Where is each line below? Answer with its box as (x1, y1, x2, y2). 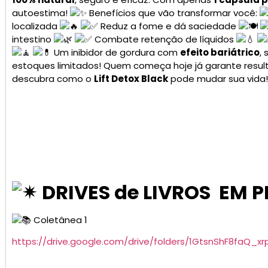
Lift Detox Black (94, 72, 168, 85)
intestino (12, 32, 54, 45)
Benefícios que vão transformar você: (87, 6, 260, 19)
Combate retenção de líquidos (92, 32, 236, 45)
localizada (12, 19, 60, 32)
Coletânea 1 (31, 213, 87, 226)
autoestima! (12, 6, 70, 19)
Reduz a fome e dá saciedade (98, 19, 239, 32)
